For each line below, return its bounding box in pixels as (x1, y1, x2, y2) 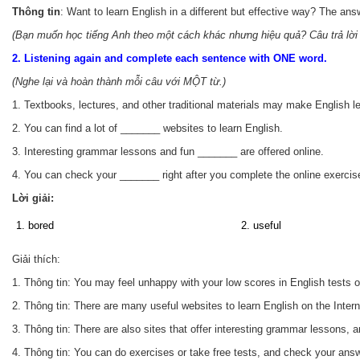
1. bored (16, 219, 54, 231)
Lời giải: (12, 192, 54, 204)
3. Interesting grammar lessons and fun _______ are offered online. (12, 145, 324, 157)
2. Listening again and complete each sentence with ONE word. (12, 52, 327, 64)
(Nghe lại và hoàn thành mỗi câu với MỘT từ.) (12, 76, 226, 88)
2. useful (241, 219, 281, 231)
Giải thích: (12, 253, 60, 266)
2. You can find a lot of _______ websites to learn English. (12, 122, 283, 134)
